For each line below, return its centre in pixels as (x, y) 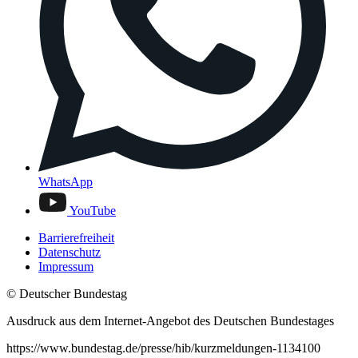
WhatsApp (66, 181)
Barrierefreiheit (76, 237)
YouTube (93, 210)
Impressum (66, 266)
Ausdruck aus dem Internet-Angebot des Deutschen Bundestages (170, 320)
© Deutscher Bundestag (67, 293)
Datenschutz (70, 252)
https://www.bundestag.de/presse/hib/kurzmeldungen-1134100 (163, 348)
